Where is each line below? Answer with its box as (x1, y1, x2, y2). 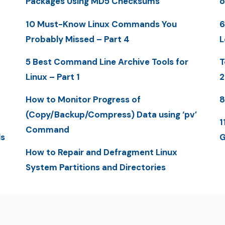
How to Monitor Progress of (25, 94, 141, 105)
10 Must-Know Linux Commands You (25, 18, 177, 30)
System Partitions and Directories (25, 162, 166, 173)
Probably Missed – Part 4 (25, 33, 130, 45)
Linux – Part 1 (25, 71, 80, 82)
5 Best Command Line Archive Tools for (25, 56, 188, 67)
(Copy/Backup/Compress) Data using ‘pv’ (25, 109, 197, 121)
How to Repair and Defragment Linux (25, 147, 177, 158)
